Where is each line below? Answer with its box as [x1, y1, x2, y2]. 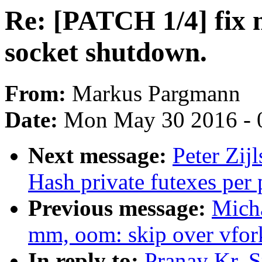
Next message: [28, 143, 173, 168]
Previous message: [28, 195, 212, 221]
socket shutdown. [5, 37, 207, 67]
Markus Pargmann [72, 81, 240, 106]
